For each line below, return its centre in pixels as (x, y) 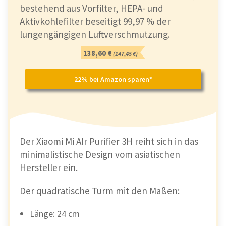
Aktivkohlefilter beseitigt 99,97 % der (95, 21)
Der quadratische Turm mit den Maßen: (100, 190)
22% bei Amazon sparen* (113, 79)
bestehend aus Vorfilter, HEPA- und (92, 8)
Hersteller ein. (49, 167)
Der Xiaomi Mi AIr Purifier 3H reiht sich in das (109, 141)
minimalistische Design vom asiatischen (100, 154)
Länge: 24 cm (55, 213)
